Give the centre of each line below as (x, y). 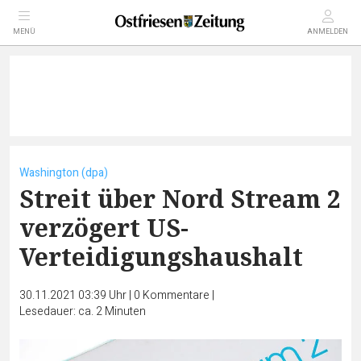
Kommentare (176, 295)
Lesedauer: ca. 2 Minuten (83, 311)
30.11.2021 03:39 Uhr (74, 295)
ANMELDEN (328, 32)
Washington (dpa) (64, 173)
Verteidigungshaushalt (161, 257)
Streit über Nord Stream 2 (180, 199)
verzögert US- (104, 228)
